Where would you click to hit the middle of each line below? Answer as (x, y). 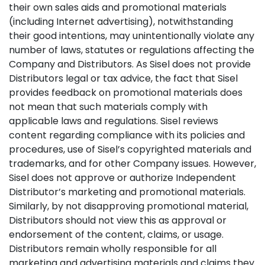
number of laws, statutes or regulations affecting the (132, 50)
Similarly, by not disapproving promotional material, (129, 206)
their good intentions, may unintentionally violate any (132, 36)
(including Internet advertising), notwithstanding (121, 22)
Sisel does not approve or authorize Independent (122, 178)
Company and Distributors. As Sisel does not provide (130, 64)
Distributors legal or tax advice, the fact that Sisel (123, 78)
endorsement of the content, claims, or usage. (116, 235)
